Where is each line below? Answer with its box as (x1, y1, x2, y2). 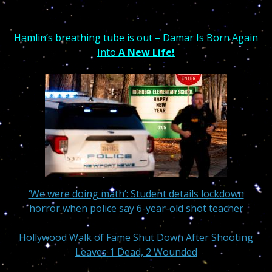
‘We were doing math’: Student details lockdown (28, 187, 244, 200)
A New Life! (116, 46, 175, 59)
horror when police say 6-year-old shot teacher (29, 202, 243, 215)
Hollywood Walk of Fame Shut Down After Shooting (19, 231, 253, 244)
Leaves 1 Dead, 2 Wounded (75, 245, 197, 259)
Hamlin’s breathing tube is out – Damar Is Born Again (14, 31, 258, 44)
